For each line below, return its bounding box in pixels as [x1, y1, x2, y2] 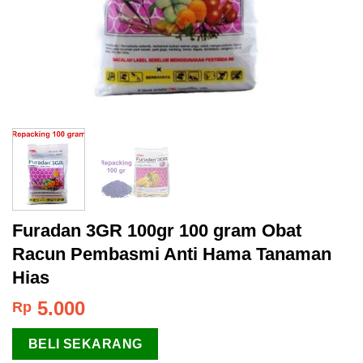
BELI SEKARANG [28, 337, 143, 352]
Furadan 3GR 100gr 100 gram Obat [12, 220, 301, 241]
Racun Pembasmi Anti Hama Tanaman [12, 244, 331, 265]
